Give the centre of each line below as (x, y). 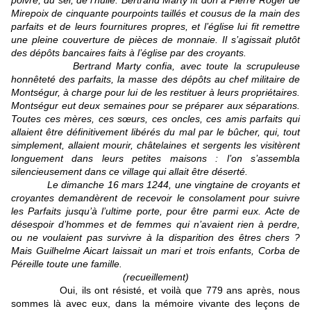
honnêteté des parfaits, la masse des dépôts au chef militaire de (155, 79)
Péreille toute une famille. (67, 264)
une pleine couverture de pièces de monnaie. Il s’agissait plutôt (155, 40)
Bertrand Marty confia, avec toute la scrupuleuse (155, 66)
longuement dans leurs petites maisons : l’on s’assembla (155, 159)
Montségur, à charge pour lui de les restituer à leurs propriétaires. (155, 93)
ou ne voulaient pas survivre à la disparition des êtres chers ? (155, 238)
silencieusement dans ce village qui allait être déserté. (129, 172)
